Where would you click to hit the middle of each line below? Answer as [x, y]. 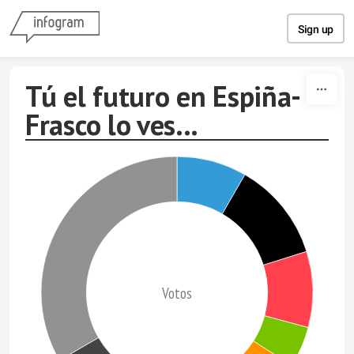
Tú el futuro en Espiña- [164, 96]
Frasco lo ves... [112, 124]
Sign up [316, 29]
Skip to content [177, 14]
